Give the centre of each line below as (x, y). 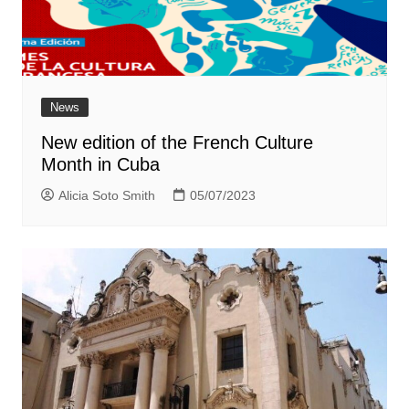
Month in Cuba (100, 164)
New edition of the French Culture (177, 142)
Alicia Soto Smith (106, 195)
